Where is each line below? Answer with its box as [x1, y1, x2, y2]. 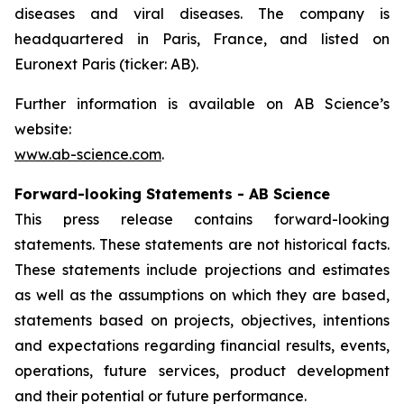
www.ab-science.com [14, 145, 161, 163]
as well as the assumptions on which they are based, [14, 286, 390, 304]
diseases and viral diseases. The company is [14, 5, 390, 23]
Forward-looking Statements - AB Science [14, 185, 330, 203]
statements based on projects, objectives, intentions [14, 311, 390, 329]
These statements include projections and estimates [14, 261, 390, 279]
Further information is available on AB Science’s [14, 95, 390, 113]
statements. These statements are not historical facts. [14, 235, 390, 253]
